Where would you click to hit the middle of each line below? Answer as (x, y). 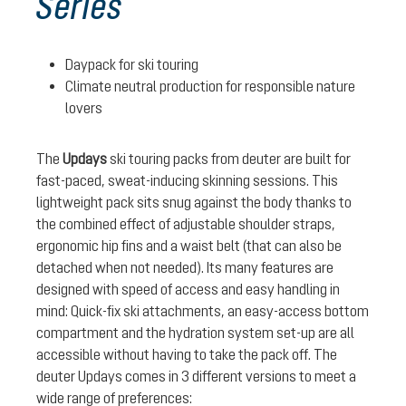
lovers (85, 107)
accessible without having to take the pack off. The (187, 354)
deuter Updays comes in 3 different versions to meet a (196, 376)
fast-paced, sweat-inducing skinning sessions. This (187, 180)
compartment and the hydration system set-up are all (195, 332)
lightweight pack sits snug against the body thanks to (194, 202)
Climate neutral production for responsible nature (210, 86)
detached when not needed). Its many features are (185, 267)
